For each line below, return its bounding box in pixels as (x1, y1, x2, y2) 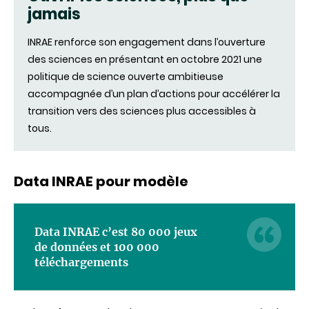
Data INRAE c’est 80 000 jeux (34, 225, 197, 239)
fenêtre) (240, 23, 306, 46)
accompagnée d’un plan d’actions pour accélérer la (28, 87, 280, 101)
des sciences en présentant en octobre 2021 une (28, 52, 262, 67)
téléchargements (34, 255, 128, 270)
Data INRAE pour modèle (14, 172, 188, 192)
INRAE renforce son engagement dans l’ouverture (28, 35, 266, 50)
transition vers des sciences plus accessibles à (28, 104, 256, 119)
